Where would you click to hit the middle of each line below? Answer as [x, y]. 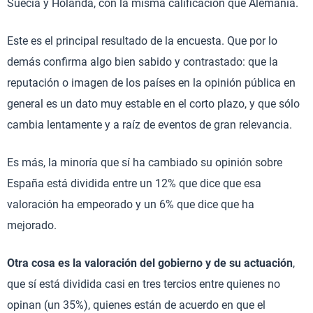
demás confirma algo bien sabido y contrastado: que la [143, 62]
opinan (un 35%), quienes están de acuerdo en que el [136, 305]
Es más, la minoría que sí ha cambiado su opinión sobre [145, 162]
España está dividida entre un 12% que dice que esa [134, 183]
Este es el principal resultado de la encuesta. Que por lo [142, 41]
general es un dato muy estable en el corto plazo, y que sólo [153, 104]
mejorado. [32, 225]
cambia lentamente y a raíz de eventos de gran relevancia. [150, 125]
